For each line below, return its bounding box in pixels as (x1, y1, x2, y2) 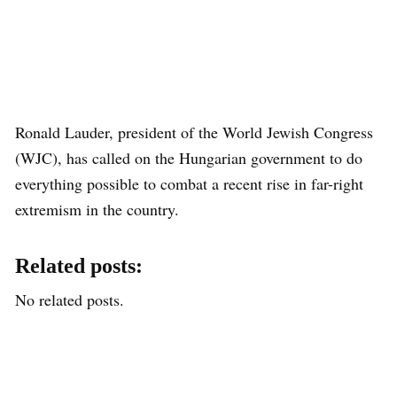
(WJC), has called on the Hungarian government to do (15, 146, 362, 168)
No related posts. (15, 288, 124, 310)
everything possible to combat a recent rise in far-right (15, 172, 363, 194)
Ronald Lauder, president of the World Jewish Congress (15, 121, 373, 143)
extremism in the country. (15, 198, 179, 220)
